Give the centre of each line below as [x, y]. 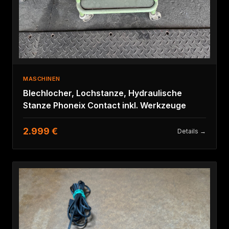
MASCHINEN [42, 79]
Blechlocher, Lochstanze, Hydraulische [102, 93]
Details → [192, 131]
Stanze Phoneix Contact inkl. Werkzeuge [105, 106]
